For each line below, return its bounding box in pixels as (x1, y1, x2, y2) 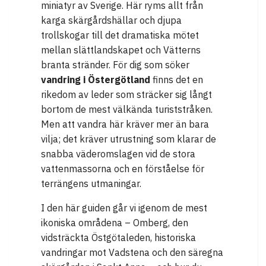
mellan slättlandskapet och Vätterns (41, 44, 201, 56)
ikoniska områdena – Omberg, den (41, 217, 188, 229)
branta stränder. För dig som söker (41, 59, 189, 71)
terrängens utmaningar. (41, 178, 141, 190)
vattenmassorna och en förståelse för (41, 163, 204, 175)
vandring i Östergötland (41, 74, 150, 86)
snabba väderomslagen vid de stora (41, 148, 195, 160)
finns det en (150, 74, 203, 86)
